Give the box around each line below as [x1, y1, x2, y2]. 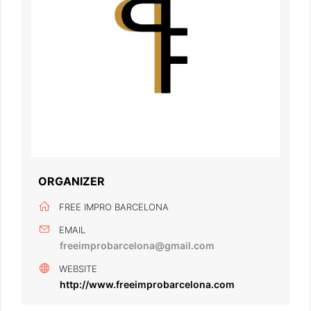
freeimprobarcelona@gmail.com [60, 239, 215, 251]
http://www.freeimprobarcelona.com [60, 278, 235, 290]
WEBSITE [59, 263, 97, 274]
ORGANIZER [38, 174, 105, 188]
